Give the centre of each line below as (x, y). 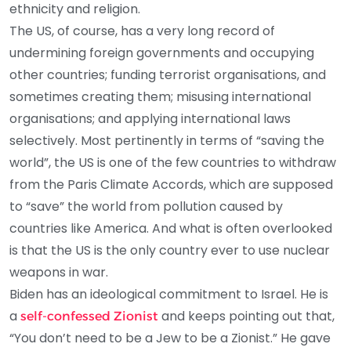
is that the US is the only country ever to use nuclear (170, 250)
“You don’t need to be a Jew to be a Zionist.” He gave (170, 338)
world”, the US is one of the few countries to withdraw (173, 162)
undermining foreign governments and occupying (162, 52)
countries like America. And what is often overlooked (171, 228)
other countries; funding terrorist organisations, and (168, 74)
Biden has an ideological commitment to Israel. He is (169, 294)
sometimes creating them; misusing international (160, 96)
